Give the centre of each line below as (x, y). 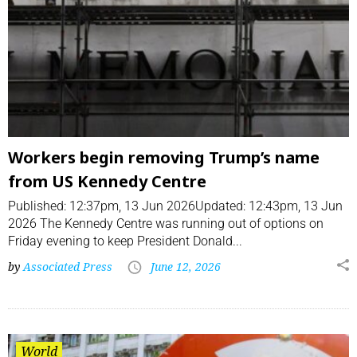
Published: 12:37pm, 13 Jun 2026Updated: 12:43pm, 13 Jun (175, 206)
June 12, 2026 (186, 267)
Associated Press (68, 267)
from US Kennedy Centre (107, 182)
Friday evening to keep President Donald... (125, 241)
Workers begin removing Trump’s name (164, 158)
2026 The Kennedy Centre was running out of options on (166, 224)
